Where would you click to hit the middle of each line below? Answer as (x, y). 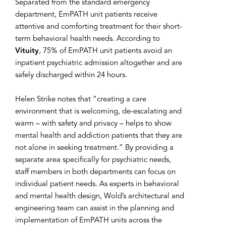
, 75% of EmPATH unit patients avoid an (105, 51)
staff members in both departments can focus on (95, 172)
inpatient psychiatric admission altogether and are (99, 63)
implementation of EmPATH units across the (89, 221)
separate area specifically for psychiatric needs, (93, 160)
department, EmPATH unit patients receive (86, 15)
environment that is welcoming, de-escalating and (98, 112)
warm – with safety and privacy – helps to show (93, 124)
